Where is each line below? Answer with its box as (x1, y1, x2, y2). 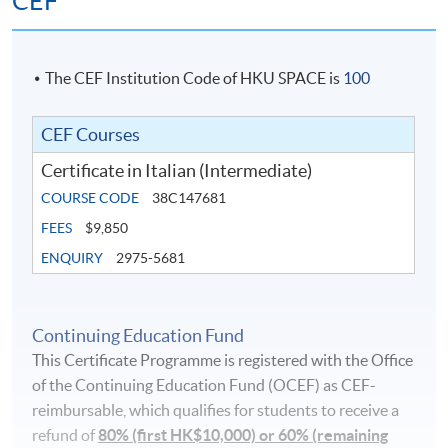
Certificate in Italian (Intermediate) (41, 160, 313, 182)
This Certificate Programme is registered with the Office (32, 351, 414, 370)
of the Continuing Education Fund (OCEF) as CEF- (32, 376, 377, 395)
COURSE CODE (41, 190, 140, 207)
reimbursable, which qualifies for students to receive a (32, 401, 400, 420)
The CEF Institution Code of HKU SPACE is (45, 69, 344, 88)
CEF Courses (41, 124, 141, 146)
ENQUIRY (41, 250, 104, 267)
